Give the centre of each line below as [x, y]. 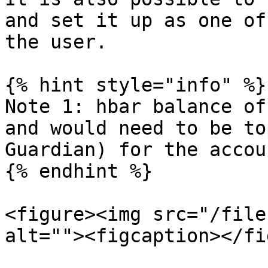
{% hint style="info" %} [135, 85]
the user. [56, 42]
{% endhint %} [79, 171]
